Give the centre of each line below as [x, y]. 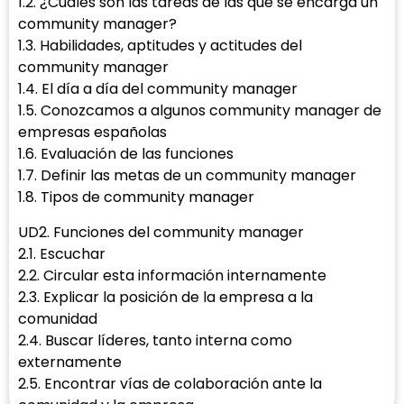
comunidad [58, 318]
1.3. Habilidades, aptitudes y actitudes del [160, 46]
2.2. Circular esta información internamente [172, 275]
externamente [70, 362]
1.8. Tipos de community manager [136, 197]
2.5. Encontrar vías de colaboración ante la [170, 383]
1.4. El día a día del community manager [158, 89]
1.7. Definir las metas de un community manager [187, 176]
